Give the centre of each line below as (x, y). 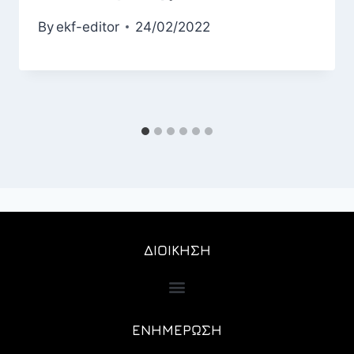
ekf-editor (88, 26)
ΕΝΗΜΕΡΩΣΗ (177, 330)
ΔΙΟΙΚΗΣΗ (177, 250)
